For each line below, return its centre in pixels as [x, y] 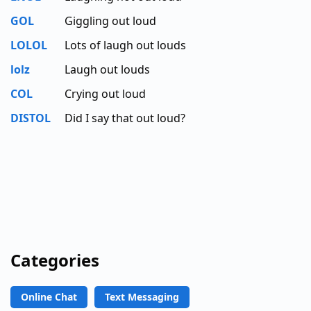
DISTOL [31, 118]
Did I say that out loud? [125, 118]
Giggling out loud [110, 20]
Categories [55, 260]
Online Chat [49, 296]
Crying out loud [105, 93]
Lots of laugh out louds [125, 45]
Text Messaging [142, 296]
